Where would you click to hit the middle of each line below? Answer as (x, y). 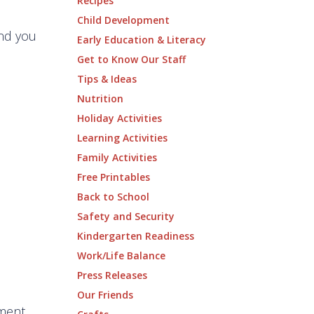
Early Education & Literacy (141, 40)
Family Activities (117, 157)
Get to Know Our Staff (131, 59)
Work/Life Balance (121, 255)
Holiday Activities (119, 118)
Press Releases (112, 275)
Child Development (123, 20)
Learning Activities (122, 138)
